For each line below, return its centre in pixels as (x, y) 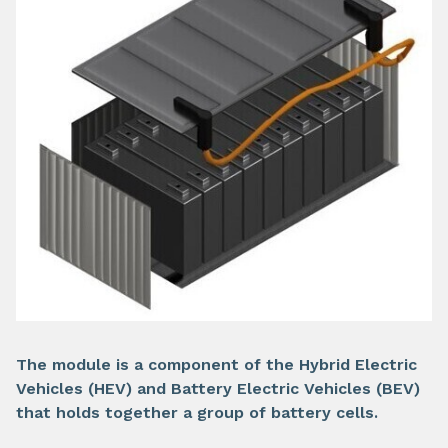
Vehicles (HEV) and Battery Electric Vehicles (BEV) (218, 389)
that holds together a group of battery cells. (197, 413)
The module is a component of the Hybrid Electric (216, 365)
